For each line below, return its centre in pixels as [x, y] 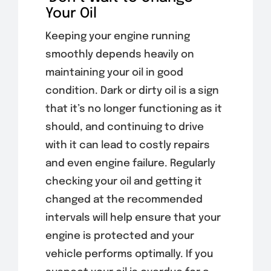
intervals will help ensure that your [133, 218]
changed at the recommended [124, 200]
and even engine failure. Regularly [130, 163]
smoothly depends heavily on [119, 54]
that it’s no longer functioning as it [133, 109]
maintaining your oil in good [114, 73]
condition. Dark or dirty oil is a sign [132, 91]
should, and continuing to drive [124, 127]
